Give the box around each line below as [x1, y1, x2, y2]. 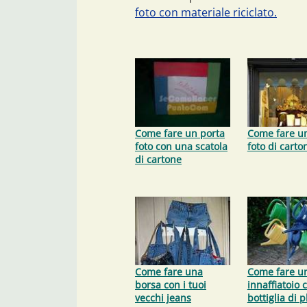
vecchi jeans [135, 291, 191, 304]
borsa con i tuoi [135, 278, 206, 291]
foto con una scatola [135, 139, 228, 153]
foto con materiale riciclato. [135, 4, 277, 20]
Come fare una [135, 265, 203, 278]
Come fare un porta [135, 126, 225, 140]
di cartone [135, 152, 182, 166]
